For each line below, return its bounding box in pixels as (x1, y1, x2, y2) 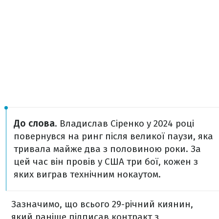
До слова (14, 117, 55, 129)
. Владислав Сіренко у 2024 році (55, 117, 194, 129)
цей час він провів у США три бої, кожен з (14, 155, 198, 167)
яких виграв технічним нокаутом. (14, 168, 161, 180)
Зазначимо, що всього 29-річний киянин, (11, 198, 193, 210)
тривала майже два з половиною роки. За (14, 143, 201, 154)
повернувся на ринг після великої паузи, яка (14, 130, 213, 142)
